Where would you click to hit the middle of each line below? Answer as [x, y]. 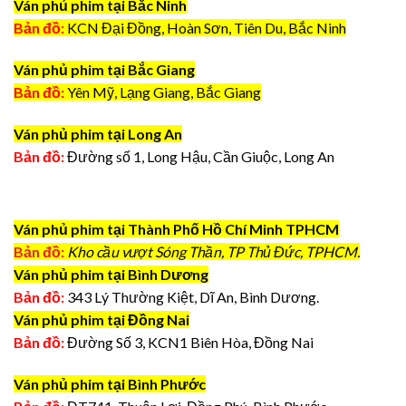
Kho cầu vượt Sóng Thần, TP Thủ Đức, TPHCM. [213, 252]
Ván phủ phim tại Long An [98, 133]
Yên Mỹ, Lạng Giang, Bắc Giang [164, 92]
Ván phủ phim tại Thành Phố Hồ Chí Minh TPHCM [176, 229]
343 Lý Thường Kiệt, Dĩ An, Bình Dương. [192, 297]
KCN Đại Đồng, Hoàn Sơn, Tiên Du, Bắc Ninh [207, 28]
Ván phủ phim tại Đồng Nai [101, 320]
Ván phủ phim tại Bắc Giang [104, 69]
